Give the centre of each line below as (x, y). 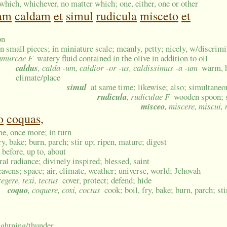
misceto (159, 16)
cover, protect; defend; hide (107, 180)
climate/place (38, 78)
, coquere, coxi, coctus (64, 190)
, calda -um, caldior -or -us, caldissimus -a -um (118, 68)
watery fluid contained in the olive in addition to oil (123, 58)
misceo (153, 106)
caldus (27, 68)
